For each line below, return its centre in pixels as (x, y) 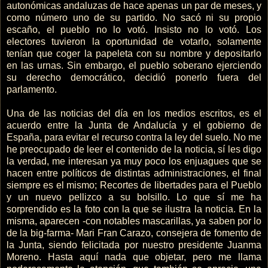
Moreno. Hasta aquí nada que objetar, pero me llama (134, 257)
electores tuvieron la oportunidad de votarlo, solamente (134, 42)
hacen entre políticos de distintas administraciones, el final (134, 173)
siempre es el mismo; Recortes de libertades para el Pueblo (134, 185)
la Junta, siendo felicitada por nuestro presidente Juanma (134, 245)
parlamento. (32, 90)
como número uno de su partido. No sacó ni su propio (134, 18)
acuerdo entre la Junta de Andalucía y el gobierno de (134, 126)
